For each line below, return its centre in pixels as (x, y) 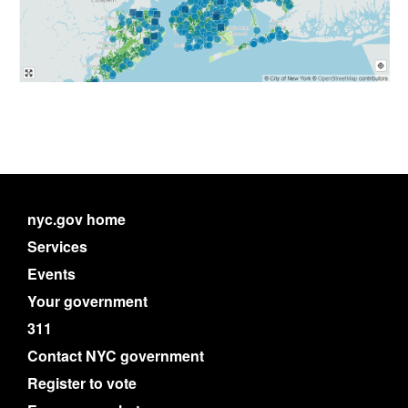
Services (57, 246)
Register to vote (82, 382)
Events (51, 273)
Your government (87, 301)
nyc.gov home (76, 219)
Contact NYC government (116, 355)
